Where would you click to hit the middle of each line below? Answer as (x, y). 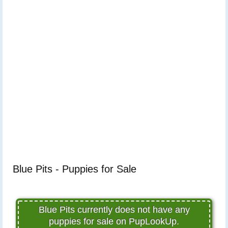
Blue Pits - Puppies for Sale (75, 169)
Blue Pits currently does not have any (114, 209)
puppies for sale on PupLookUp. (114, 221)
